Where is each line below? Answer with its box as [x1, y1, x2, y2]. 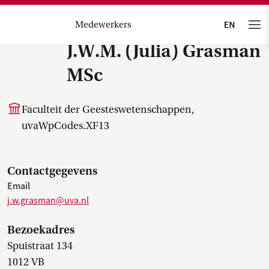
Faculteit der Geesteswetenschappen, [22, 103, 195, 116]
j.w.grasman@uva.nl [7, 195, 89, 207]
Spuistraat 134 [7, 240, 73, 252]
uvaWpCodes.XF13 [22, 119, 109, 132]
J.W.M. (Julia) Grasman [67, 40, 261, 62]
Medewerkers [74, 19, 131, 30]
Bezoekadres [7, 223, 74, 237]
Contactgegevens [7, 164, 97, 178]
